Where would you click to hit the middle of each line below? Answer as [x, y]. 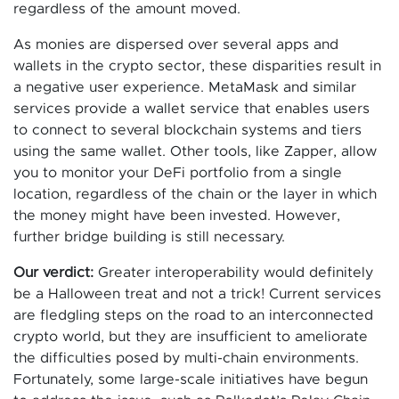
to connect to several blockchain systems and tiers [187, 130]
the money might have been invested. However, [177, 216]
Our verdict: [56, 273]
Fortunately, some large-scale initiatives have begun [191, 380]
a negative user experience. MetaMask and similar [185, 88]
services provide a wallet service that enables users [191, 109]
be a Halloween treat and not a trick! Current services [197, 294]
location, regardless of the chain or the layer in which [195, 195]
